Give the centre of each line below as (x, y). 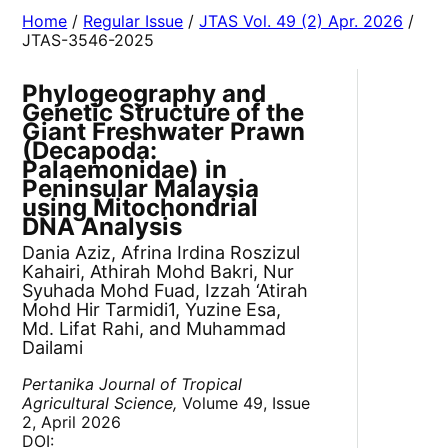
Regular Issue (133, 21)
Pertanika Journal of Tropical (132, 384)
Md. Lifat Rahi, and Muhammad (154, 329)
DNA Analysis (102, 227)
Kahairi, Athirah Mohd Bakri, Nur (158, 272)
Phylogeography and (144, 94)
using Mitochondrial (140, 208)
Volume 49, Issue (244, 403)
